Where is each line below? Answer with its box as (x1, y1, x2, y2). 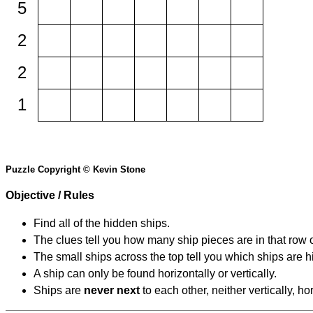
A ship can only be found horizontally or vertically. (34, 268, 277, 280)
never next (84, 284, 140, 297)
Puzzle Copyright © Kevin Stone (6, 164, 145, 175)
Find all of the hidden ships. (34, 217, 170, 230)
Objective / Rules (6, 189, 94, 202)
